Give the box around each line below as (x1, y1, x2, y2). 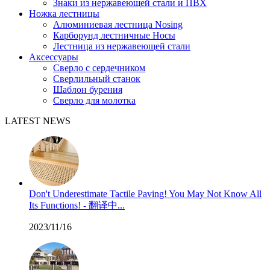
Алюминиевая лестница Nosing (53, 19, 183, 30)
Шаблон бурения (53, 84, 122, 95)
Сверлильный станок (53, 74, 140, 84)
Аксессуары (29, 52, 78, 62)
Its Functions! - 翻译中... (29, 200, 125, 210)
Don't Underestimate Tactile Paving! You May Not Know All (29, 189, 262, 199)
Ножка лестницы (29, 8, 99, 19)
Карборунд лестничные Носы (53, 30, 175, 40)
